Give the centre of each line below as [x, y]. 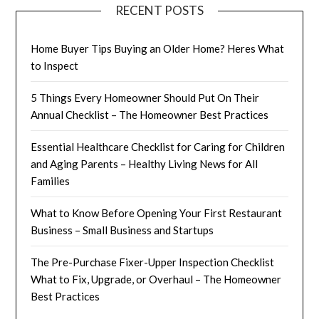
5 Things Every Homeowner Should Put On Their [145, 97]
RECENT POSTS [159, 10]
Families [51, 181]
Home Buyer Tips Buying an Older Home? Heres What [158, 48]
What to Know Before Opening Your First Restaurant [157, 213]
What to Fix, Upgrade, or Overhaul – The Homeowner [156, 279]
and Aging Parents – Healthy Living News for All [145, 163]
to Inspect [55, 65]
